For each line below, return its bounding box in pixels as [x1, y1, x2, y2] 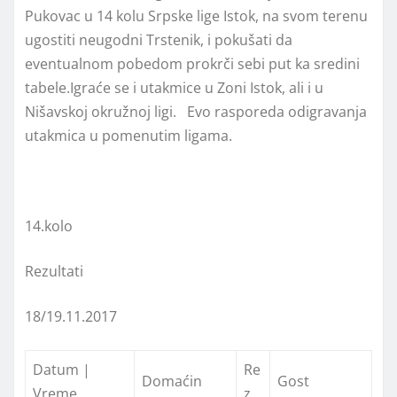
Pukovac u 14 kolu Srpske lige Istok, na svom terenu [25, 6, 368, 27]
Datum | [33, 360, 90, 380]
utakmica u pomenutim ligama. [25, 126, 232, 146]
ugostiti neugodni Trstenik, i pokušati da [25, 30, 292, 51]
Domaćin [142, 371, 202, 392]
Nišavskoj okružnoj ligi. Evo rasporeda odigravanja [25, 102, 367, 122]
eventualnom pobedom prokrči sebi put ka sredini [25, 54, 360, 74]
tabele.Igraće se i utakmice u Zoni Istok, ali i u [25, 78, 323, 98]
